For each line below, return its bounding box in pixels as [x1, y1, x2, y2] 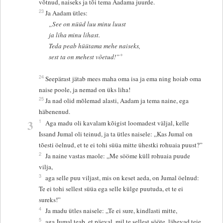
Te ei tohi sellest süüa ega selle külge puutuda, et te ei [39, 184, 184, 193]
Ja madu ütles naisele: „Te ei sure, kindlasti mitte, [45, 206, 178, 215]
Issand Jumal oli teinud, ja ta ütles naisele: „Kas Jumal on [39, 129, 193, 138]
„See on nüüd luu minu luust [48, 19, 126, 28]
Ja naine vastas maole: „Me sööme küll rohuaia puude [45, 151, 191, 160]
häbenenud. [39, 107, 71, 116]
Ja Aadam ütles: [45, 8, 90, 17]
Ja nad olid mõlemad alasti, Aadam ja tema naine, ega [45, 96, 189, 105]
